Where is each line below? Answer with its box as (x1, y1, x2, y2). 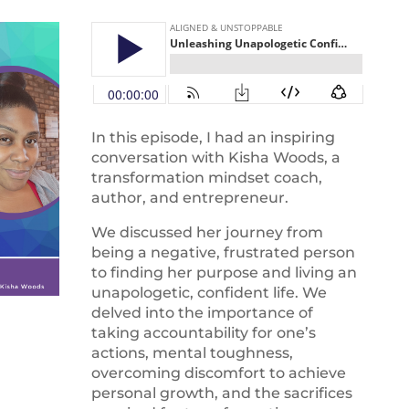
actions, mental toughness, (90, 343, 293, 362)
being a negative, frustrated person (90, 243, 355, 261)
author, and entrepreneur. (90, 188, 288, 206)
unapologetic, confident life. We (90, 283, 327, 301)
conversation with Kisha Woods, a (90, 148, 341, 166)
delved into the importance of (90, 303, 313, 321)
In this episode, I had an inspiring (90, 128, 335, 146)
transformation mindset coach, (90, 168, 322, 186)
